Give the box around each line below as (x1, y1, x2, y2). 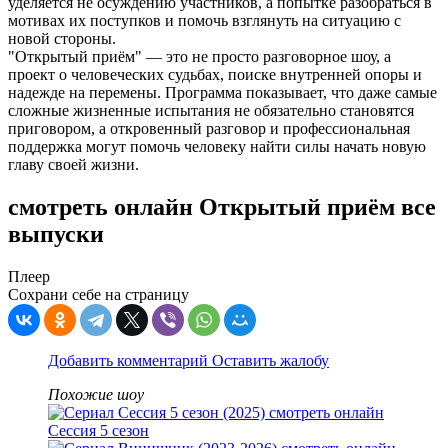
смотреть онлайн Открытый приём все (8, 194, 436, 221)
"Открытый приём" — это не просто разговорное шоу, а (8, 48, 391, 66)
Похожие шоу (48, 386, 144, 404)
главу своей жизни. (8, 156, 139, 174)
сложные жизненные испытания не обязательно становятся (8, 102, 414, 120)
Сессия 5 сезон (48, 422, 149, 440)
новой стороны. (8, 30, 116, 48)
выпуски (8, 221, 104, 248)
